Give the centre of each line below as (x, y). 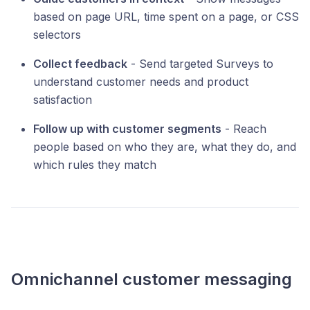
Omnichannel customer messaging (152, 280)
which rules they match (95, 165)
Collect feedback (80, 64)
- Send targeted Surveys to (200, 64)
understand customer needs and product (141, 82)
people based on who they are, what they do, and (165, 147)
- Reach (244, 129)
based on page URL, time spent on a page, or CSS (166, 17)
